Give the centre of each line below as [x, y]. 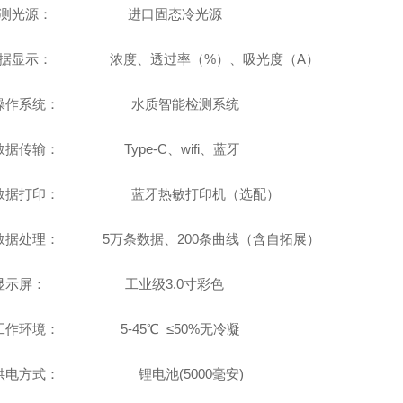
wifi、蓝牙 [210, 149]
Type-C [145, 149]
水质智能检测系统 [185, 104]
